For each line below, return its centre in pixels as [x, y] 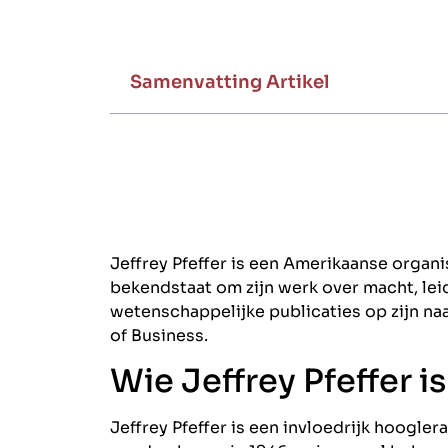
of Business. [159, 335]
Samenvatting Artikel [229, 82]
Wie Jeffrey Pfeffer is [278, 381]
